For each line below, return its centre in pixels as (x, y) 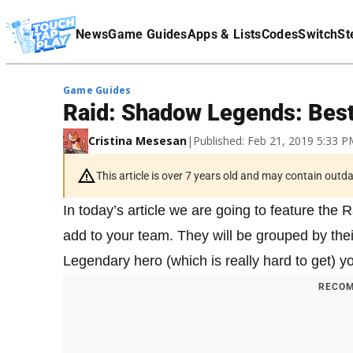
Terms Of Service (49, 12)
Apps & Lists (224, 34)
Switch (318, 34)
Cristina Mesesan (137, 141)
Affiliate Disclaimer (54, 34)
